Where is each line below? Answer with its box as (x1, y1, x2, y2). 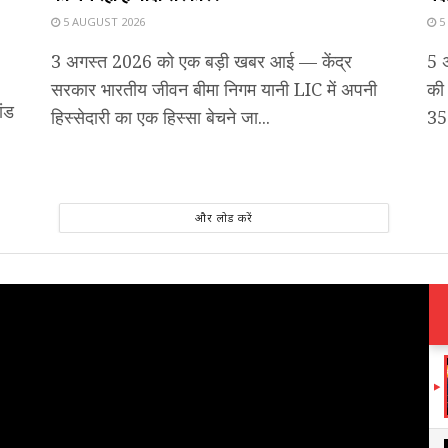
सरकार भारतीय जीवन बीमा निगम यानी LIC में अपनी (51, 77, 377, 102)
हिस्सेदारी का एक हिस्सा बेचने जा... (51, 105, 270, 130)
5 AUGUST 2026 (60, 14, 145, 30)
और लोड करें (194, 210, 253, 226)
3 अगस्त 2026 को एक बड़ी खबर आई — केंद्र (51, 49, 352, 74)
